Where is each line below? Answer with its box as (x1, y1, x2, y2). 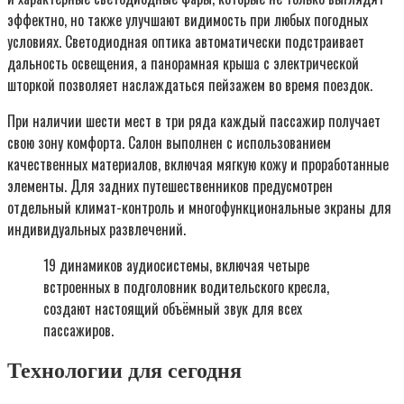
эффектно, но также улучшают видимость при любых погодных (7, 8, 368, 31)
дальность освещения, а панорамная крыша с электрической (7, 51, 359, 74)
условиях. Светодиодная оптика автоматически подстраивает (7, 30, 364, 52)
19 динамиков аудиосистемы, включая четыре (43, 253, 309, 276)
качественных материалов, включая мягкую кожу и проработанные (7, 152, 389, 175)
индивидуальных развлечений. (7, 217, 186, 240)
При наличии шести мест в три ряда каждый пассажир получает (7, 109, 381, 132)
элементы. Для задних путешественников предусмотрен (7, 174, 333, 197)
